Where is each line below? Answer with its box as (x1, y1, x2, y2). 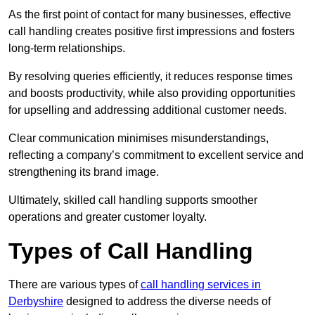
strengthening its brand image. (8, 166, 159, 179)
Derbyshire (8, 295, 63, 308)
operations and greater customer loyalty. (8, 211, 207, 224)
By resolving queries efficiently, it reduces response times (8, 70, 292, 83)
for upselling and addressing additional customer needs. (8, 104, 287, 117)
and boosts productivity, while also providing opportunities (8, 87, 295, 100)
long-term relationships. (8, 42, 125, 55)
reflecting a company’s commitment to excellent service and (8, 149, 304, 162)
